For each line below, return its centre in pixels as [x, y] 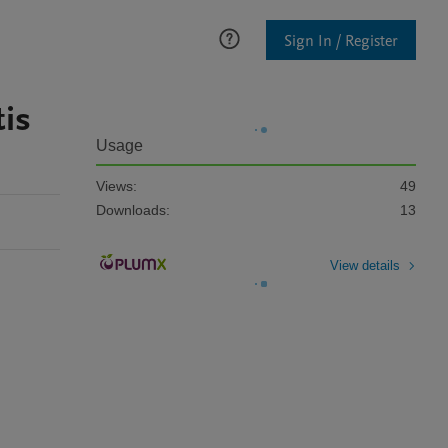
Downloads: [133, 210]
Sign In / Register [341, 40]
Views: [116, 186]
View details [365, 265]
